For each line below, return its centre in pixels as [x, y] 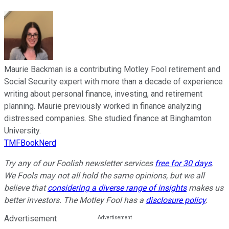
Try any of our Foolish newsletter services [79, 164]
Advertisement [30, 219]
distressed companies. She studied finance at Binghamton [108, 119]
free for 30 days [183, 164]
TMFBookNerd [30, 143]
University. [22, 131]
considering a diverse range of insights [117, 188]
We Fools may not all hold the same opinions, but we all [104, 176]
